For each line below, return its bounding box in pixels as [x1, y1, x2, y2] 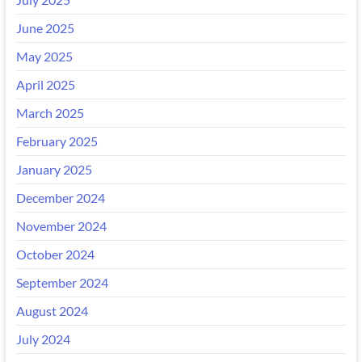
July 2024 [15, 330, 70, 347]
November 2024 [15, 217, 107, 234]
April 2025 [15, 76, 75, 92]
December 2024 [15, 189, 105, 205]
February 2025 [15, 133, 98, 149]
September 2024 [15, 274, 108, 290]
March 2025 [15, 104, 84, 120]
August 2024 [15, 302, 88, 318]
